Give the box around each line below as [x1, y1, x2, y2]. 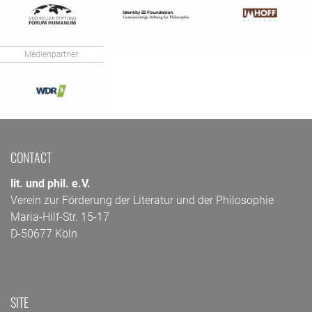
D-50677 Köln [10, 226, 77, 240]
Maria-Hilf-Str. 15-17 [10, 210, 109, 224]
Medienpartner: [24, 49, 80, 59]
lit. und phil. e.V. [10, 176, 91, 190]
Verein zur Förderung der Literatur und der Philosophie [10, 193, 274, 207]
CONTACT [10, 148, 52, 166]
